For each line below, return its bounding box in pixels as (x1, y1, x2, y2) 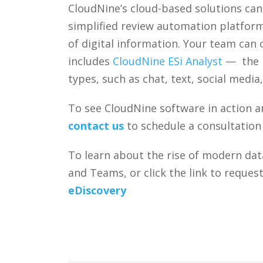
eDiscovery (68, 183, 126, 197)
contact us (68, 118, 124, 133)
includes (68, 53, 113, 68)
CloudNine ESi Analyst (112, 53, 222, 68)
